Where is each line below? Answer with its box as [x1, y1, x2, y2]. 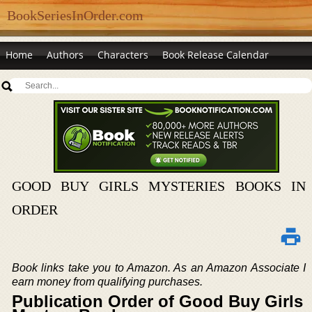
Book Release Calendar [162, 48, 269, 61]
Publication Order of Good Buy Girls [12, 292, 303, 311]
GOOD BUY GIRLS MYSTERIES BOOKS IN [12, 178, 306, 194]
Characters [97, 48, 148, 61]
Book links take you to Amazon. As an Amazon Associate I [12, 262, 306, 274]
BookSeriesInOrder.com [7, 8, 143, 23]
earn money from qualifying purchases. [12, 276, 203, 288]
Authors [47, 48, 84, 61]
